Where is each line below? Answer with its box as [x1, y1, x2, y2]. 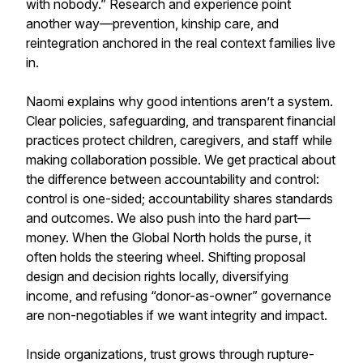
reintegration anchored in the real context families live [26, 35, 335, 51]
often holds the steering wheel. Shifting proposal [26, 249, 305, 265]
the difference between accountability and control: [26, 171, 319, 187]
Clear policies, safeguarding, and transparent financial [26, 113, 335, 129]
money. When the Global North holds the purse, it [26, 229, 311, 246]
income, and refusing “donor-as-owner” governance [26, 288, 331, 304]
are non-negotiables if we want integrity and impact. [26, 307, 327, 323]
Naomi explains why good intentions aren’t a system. [26, 93, 333, 109]
